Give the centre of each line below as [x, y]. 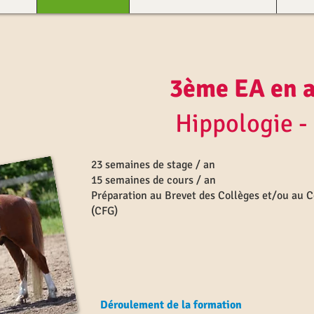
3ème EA [181, 89]
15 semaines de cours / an [153, 180]
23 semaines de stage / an [153, 165]
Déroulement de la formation [171, 305]
